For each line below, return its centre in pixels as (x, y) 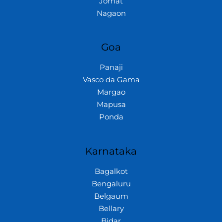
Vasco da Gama (111, 80)
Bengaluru (111, 184)
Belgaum (111, 196)
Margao (111, 92)
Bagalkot (111, 172)
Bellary (111, 209)
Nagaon (111, 13)
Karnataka (111, 151)
